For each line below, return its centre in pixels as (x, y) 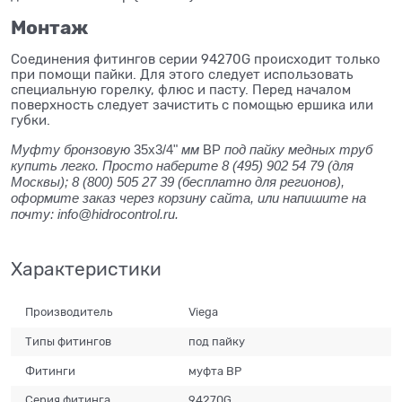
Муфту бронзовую (72, 149)
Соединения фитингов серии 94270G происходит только (196, 59)
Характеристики (86, 269)
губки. (31, 120)
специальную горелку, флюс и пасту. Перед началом (181, 89)
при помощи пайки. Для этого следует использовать (182, 74)
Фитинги (51, 371)
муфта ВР (215, 371)
